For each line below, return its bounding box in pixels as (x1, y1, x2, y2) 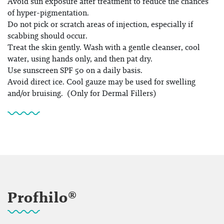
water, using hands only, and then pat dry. (7, 52, 152, 64)
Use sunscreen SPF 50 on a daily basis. (7, 64, 142, 76)
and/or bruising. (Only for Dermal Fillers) (7, 87, 156, 99)
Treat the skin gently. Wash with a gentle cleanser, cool (7, 41, 200, 53)
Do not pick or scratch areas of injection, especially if (7, 18, 193, 30)
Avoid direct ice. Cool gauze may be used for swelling (7, 75, 195, 87)
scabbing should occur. (7, 29, 87, 41)
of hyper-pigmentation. (7, 6, 89, 18)
